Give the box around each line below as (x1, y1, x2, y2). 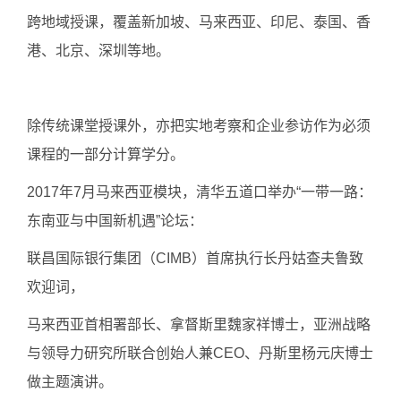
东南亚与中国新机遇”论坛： (27, 213, 203, 228)
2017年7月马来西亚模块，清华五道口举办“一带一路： (27, 184, 372, 200)
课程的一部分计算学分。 (27, 147, 184, 162)
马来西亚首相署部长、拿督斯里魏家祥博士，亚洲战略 (27, 317, 371, 332)
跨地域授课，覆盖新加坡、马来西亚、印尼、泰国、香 (27, 14, 371, 30)
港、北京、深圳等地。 (27, 43, 170, 58)
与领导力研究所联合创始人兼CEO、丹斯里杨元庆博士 (27, 346, 373, 361)
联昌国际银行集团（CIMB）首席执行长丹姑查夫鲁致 (27, 251, 363, 266)
